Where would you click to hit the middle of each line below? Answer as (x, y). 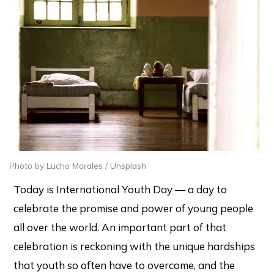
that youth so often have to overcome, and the (124, 265)
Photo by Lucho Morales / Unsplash (78, 165)
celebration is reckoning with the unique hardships (135, 246)
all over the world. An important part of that (120, 227)
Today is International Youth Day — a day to (120, 189)
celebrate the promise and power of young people (134, 208)
